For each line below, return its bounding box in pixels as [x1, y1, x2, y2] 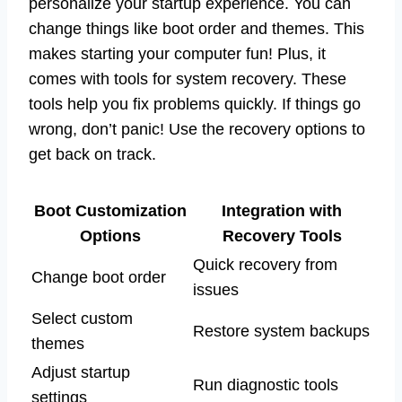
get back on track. [29, 145, 156, 164]
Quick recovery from [193, 256, 337, 275]
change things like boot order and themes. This [29, 20, 364, 39]
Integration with [222, 202, 342, 221]
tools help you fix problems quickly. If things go [29, 95, 361, 114]
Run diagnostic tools [193, 376, 338, 395]
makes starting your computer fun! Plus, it [29, 45, 326, 64]
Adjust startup [31, 363, 130, 382]
